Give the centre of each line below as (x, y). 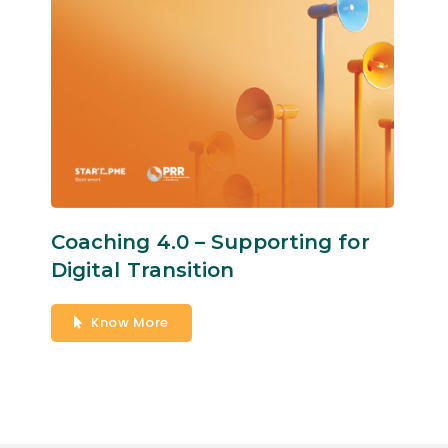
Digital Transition (142, 269)
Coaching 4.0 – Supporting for (210, 241)
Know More (130, 322)
